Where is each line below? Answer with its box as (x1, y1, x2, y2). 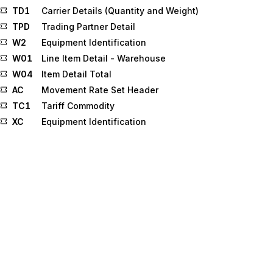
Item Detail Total (41, 69, 112, 79)
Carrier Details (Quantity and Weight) (41, 5, 199, 16)
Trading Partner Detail (41, 21, 135, 32)
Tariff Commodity (41, 101, 115, 111)
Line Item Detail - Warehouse (41, 53, 166, 63)
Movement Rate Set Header (41, 85, 158, 95)
